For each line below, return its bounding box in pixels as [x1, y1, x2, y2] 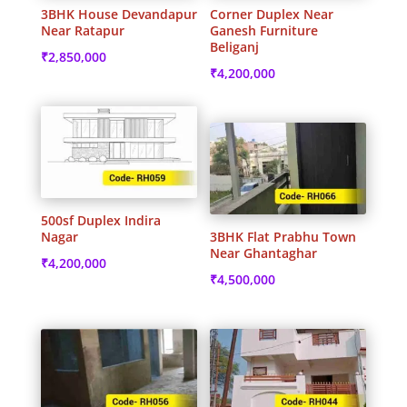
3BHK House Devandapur [40, 5, 197, 23]
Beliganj [210, 37, 260, 55]
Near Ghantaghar [210, 243, 318, 262]
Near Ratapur [40, 21, 124, 39]
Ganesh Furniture [210, 21, 319, 39]
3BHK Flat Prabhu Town [210, 227, 357, 245]
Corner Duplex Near [210, 5, 334, 23]
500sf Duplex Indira [40, 211, 161, 229]
